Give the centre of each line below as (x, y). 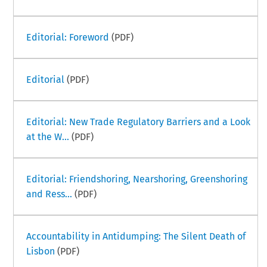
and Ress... (49, 194)
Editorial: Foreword (67, 37)
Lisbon (40, 251)
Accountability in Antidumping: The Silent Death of (136, 236)
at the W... (47, 136)
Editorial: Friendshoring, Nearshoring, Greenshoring (136, 179)
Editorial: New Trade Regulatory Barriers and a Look (138, 122)
